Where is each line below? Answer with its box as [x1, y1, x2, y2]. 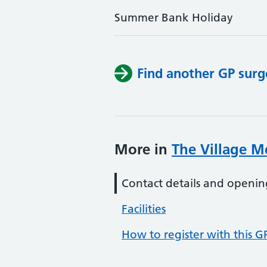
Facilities [122, 202, 166, 216]
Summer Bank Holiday [114, 11, 233, 24]
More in [114, 141, 172, 158]
